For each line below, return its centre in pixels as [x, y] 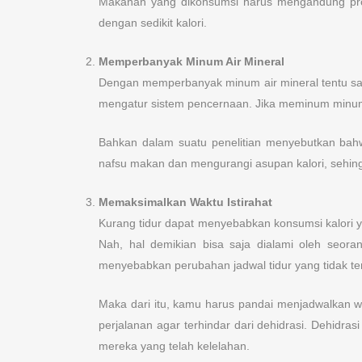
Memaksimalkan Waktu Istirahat [185, 202]
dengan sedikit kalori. [153, 23]
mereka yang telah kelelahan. [174, 346]
